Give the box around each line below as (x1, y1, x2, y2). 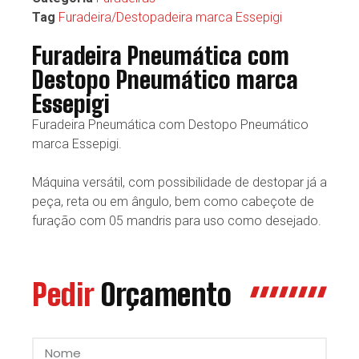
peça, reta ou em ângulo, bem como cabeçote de (32, 194, 314, 209)
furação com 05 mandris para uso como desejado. (32, 213, 321, 228)
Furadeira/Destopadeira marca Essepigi (58, 10, 282, 25)
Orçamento (101, 276, 232, 313)
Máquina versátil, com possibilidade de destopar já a (32, 175, 327, 190)
